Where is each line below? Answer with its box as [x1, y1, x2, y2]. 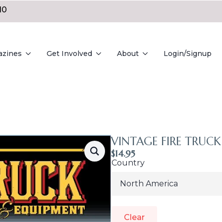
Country [111, 158, 145, 167]
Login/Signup [164, 49, 212, 58]
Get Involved [47, 49, 92, 58]
